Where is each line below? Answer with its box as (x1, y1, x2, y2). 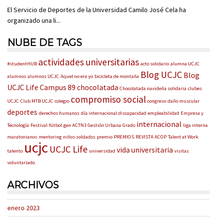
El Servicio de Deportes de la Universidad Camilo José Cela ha (7, 5, 186, 14)
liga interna (183, 122, 208, 128)
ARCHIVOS (7, 179, 59, 191)
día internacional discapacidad (81, 109, 146, 116)
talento (7, 147, 23, 154)
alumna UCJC (170, 60, 200, 67)
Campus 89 (40, 82, 76, 92)
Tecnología (7, 122, 29, 128)
